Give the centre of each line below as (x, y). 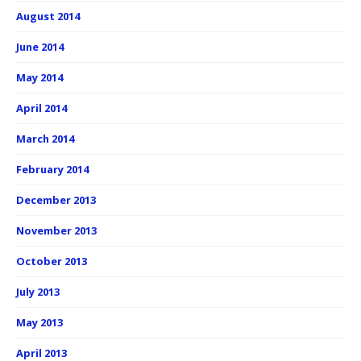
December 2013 (56, 200)
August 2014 (48, 17)
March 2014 (45, 139)
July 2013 (38, 292)
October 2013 (52, 261)
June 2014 (40, 47)
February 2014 (52, 170)
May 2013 (39, 323)
